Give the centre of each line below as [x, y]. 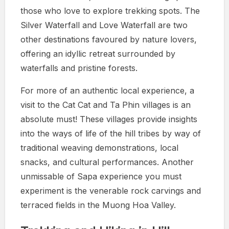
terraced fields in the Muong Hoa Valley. [98, 205]
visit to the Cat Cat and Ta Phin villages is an [106, 105]
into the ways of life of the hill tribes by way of [111, 134]
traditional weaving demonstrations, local [99, 148]
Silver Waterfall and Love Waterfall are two [104, 25]
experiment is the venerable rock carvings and [111, 191]
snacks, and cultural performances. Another [107, 162]
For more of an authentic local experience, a [107, 91]
